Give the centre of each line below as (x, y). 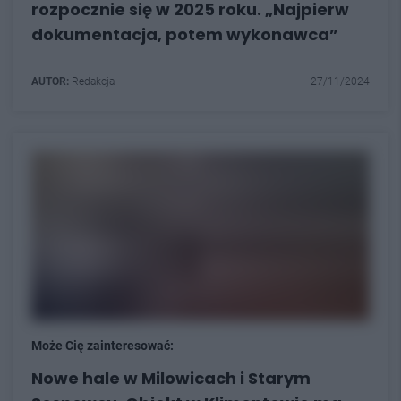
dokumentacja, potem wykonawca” (185, 34)
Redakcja (92, 81)
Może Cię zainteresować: (102, 345)
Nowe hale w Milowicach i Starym (171, 378)
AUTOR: (50, 81)
